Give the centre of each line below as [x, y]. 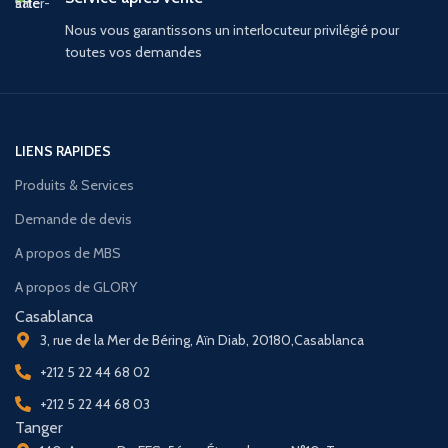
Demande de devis [73, 219]
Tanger [39, 427]
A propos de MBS [68, 253]
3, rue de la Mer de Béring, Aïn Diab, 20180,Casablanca [202, 340]
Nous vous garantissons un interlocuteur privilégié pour [232, 30]
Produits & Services [74, 185]
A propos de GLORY [76, 287]
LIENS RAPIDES [63, 151]
